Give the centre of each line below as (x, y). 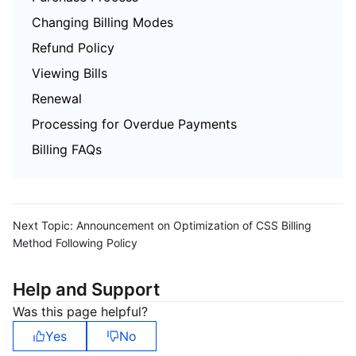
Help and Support (86, 289)
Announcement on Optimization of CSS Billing (194, 225)
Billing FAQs (67, 149)
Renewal (57, 99)
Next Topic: (43, 225)
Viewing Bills (70, 73)
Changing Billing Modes (103, 22)
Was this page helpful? (80, 311)
